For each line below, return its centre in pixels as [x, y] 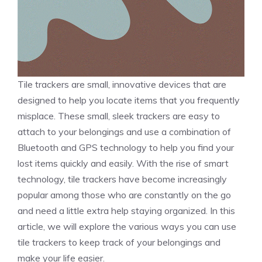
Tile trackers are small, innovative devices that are [122, 85]
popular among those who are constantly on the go [124, 195]
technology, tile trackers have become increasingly [122, 179]
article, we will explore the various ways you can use [127, 227]
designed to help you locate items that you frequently [129, 100]
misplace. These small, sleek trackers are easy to [119, 116]
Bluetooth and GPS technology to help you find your [126, 148]
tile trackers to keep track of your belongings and [119, 242]
